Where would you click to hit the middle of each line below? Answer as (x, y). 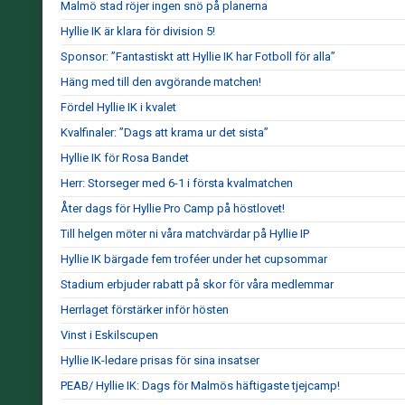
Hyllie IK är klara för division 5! (138, 31)
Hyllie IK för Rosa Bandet (125, 158)
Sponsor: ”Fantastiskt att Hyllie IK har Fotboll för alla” (198, 57)
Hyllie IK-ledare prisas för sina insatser (160, 360)
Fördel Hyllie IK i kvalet (118, 107)
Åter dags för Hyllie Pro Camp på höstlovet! (173, 208)
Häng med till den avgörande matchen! (161, 82)
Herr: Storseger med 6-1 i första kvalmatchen (177, 183)
